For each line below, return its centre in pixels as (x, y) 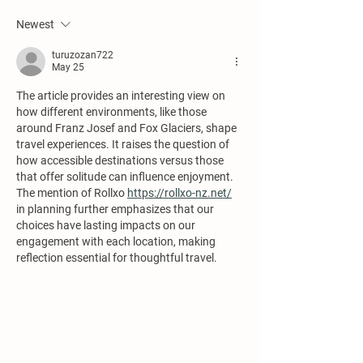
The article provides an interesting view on (122, 95)
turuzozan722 (83, 55)
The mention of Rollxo (72, 192)
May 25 (68, 67)
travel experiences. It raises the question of (124, 144)
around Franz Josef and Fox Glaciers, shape (128, 128)
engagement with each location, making (117, 241)
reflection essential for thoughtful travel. (117, 257)
